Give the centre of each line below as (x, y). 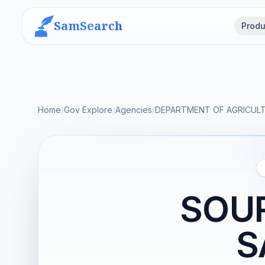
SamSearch (88, 26)
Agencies (134, 110)
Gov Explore (88, 110)
